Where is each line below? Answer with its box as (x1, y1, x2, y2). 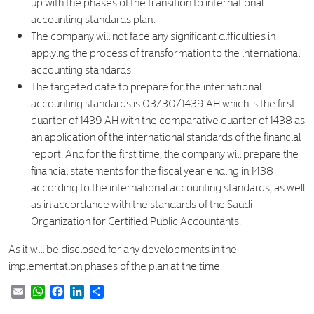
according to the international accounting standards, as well (31, 178, 305, 196)
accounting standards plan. (31, 10, 156, 27)
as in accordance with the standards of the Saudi (31, 195, 252, 212)
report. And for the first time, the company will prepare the (31, 144, 299, 162)
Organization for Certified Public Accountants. (31, 212, 241, 229)
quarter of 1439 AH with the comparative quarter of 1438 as (31, 111, 305, 128)
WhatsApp (45, 286, 77, 298)
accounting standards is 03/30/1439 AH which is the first (31, 94, 295, 111)
